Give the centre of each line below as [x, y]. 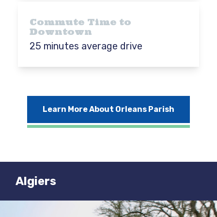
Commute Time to [81, 22]
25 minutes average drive [86, 46]
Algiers [36, 181]
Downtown [61, 32]
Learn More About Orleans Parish [108, 109]
